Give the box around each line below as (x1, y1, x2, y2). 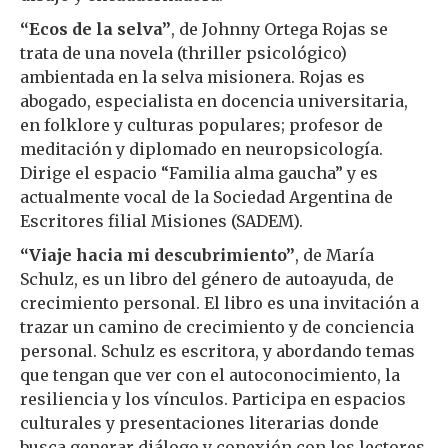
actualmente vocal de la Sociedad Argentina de (20, 186, 393, 207)
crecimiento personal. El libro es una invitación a (20, 292, 419, 313)
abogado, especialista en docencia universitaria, (20, 90, 408, 111)
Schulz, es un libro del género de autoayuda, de (20, 268, 394, 289)
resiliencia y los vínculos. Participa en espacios (20, 388, 406, 409)
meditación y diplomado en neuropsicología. (20, 138, 383, 159)
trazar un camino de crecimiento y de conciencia (20, 316, 414, 337)
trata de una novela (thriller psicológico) (20, 42, 347, 63)
